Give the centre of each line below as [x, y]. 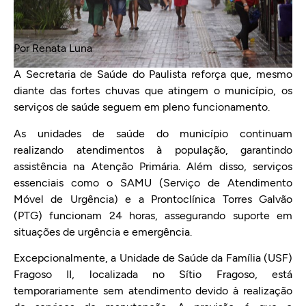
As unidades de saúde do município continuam [153, 133]
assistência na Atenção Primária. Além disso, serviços [153, 166]
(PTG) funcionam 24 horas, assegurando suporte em [153, 215]
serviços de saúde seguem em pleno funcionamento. [142, 107]
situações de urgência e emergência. [103, 232]
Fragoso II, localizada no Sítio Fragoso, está [153, 275]
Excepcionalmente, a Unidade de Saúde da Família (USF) [153, 258]
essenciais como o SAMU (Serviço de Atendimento [153, 182]
